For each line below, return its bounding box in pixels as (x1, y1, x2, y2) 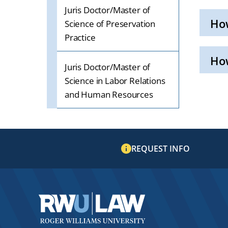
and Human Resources (65, 89, 153, 100)
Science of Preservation (65, 18, 156, 30)
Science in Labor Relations (65, 75, 165, 87)
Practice (65, 32, 96, 43)
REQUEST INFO (131, 143, 190, 154)
